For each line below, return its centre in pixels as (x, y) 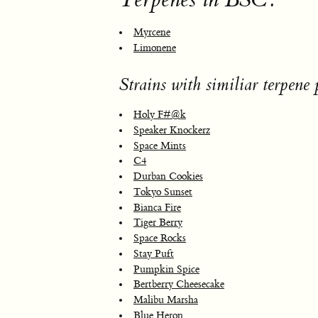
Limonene (155, 48)
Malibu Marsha (166, 300)
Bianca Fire (157, 208)
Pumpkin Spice (166, 269)
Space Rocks (160, 238)
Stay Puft (154, 254)
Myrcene (152, 33)
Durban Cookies (168, 177)
